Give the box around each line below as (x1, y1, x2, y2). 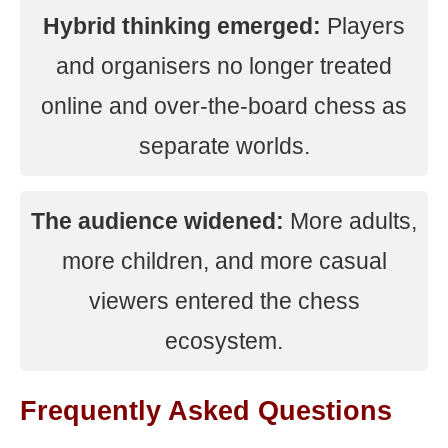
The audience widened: (31, 208, 284, 234)
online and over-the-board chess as (41, 93, 407, 119)
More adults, (284, 208, 417, 234)
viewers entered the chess (88, 288, 360, 314)
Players (321, 13, 405, 39)
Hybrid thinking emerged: (43, 13, 321, 39)
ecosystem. (165, 328, 283, 354)
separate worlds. (138, 133, 310, 159)
